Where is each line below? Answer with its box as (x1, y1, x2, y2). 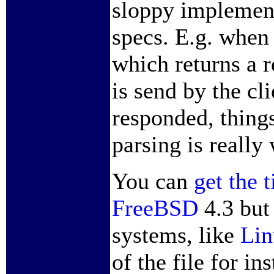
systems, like (112, 222, 240, 248)
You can (112, 168, 194, 194)
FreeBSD (112, 195, 198, 221)
